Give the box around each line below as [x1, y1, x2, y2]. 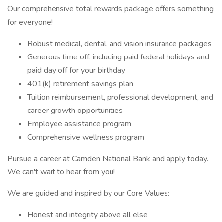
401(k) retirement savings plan [27, 78, 133, 89]
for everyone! [7, 17, 53, 28]
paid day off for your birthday [27, 65, 125, 76]
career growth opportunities [27, 105, 123, 116]
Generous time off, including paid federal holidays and [27, 52, 209, 62]
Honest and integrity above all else [27, 209, 148, 220]
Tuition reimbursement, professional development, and [27, 92, 213, 103]
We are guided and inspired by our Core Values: [7, 188, 169, 199]
